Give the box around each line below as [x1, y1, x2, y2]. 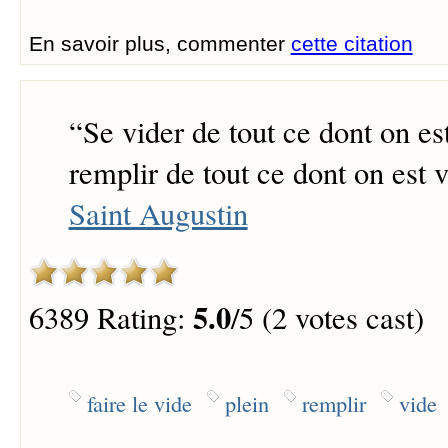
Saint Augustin [68, 193, 248, 235]
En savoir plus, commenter [28, 31, 291, 55]
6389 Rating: [28, 297, 193, 339]
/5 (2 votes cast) [230, 297, 424, 339]
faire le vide [86, 387, 192, 418]
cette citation [290, 31, 413, 55]
